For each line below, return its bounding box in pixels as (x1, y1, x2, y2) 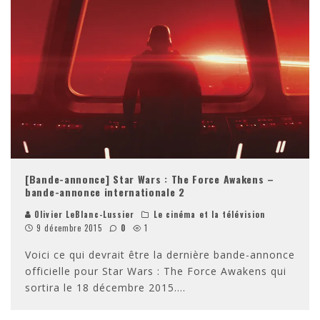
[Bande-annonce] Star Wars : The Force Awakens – (25, 171, 274, 186)
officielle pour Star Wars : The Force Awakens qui (25, 264, 286, 278)
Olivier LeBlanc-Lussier (31, 208, 135, 220)
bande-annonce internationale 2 (25, 184, 185, 199)
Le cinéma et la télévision (153, 208, 266, 220)
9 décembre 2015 (36, 221, 102, 234)
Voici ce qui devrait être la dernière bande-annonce (25, 247, 295, 261)
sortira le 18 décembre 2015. (25, 280, 177, 294)
